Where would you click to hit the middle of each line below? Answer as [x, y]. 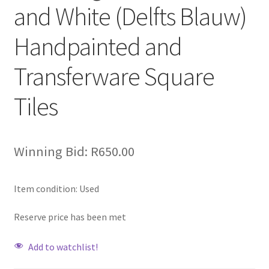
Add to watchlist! [63, 246]
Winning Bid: [50, 151]
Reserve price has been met [70, 217]
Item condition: [46, 188]
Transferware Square [114, 76]
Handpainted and [98, 46]
